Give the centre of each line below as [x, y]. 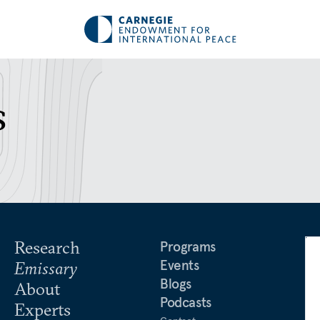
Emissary [46, 268]
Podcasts [186, 302]
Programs [188, 246]
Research [47, 247]
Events [180, 265]
